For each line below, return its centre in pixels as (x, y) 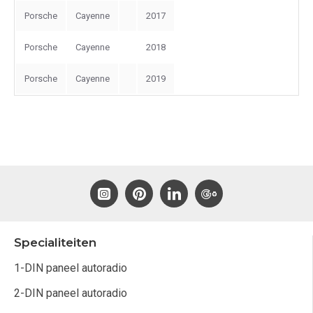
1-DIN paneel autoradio (71, 268)
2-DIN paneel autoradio (71, 293)
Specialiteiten (55, 242)
